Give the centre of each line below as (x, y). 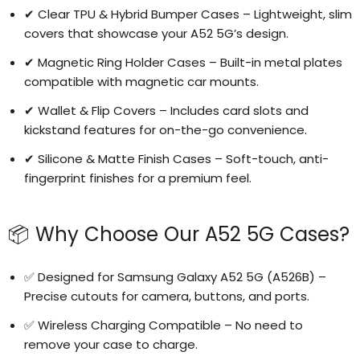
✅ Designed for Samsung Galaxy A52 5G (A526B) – (175, 277)
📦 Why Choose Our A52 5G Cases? (179, 235)
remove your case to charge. (111, 345)
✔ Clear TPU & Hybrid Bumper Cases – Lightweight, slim (188, 14)
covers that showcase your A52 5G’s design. (156, 34)
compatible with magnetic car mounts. (141, 82)
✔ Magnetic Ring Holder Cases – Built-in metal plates (183, 63)
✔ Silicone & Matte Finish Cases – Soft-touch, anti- (176, 159)
